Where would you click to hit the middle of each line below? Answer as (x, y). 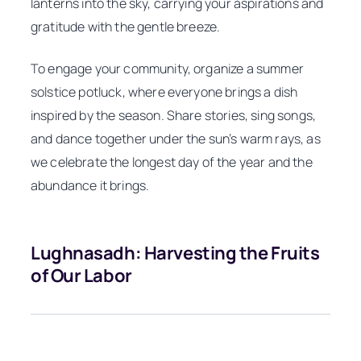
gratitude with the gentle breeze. (126, 27)
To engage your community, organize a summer (167, 68)
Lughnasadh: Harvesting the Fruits (175, 253)
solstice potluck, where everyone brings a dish (164, 91)
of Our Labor (81, 275)
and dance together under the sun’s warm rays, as (176, 138)
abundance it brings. (90, 185)
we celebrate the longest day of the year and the (172, 162)
